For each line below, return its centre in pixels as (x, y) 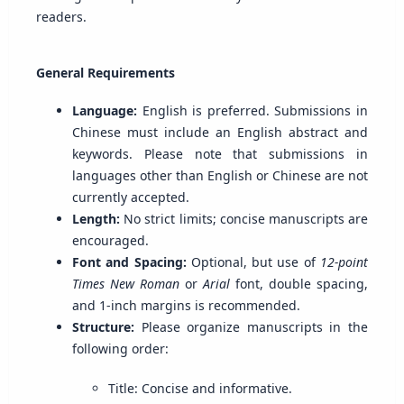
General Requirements (105, 73)
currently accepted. (130, 197)
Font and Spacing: (129, 262)
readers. (61, 17)
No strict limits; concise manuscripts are (244, 219)
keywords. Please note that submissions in (220, 154)
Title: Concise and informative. (200, 389)
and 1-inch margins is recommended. (186, 306)
